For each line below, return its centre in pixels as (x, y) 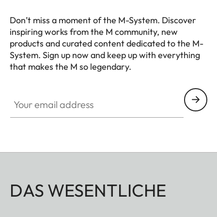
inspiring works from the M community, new (94, 31)
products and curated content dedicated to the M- (107, 43)
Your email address (42, 93)
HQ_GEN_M (30, 78)
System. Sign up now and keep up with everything (105, 55)
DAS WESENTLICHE (88, 190)
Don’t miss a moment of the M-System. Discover (103, 20)
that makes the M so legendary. (70, 66)
